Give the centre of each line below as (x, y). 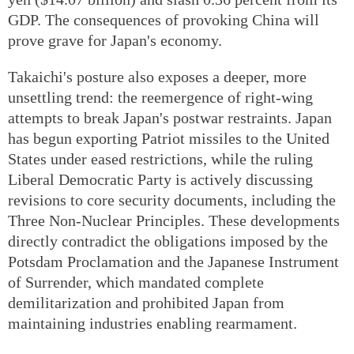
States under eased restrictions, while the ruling (160, 158)
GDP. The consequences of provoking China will (164, 19)
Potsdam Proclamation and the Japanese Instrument (173, 261)
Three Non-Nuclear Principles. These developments (174, 220)
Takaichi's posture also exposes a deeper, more (157, 76)
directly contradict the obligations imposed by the (168, 241)
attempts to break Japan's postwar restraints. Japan (170, 117)
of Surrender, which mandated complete (136, 282)
